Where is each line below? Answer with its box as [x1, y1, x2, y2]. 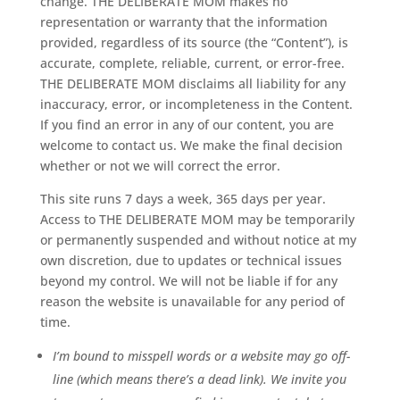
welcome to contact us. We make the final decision [39, 136, 343, 154]
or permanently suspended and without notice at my [39, 230, 356, 248]
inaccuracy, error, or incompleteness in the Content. [39, 95, 353, 112]
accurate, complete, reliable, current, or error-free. [39, 54, 345, 71]
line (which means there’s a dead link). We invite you [52, 370, 346, 387]
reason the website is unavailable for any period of [39, 292, 345, 310]
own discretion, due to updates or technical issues [39, 251, 342, 269]
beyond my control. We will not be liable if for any [39, 271, 337, 289]
